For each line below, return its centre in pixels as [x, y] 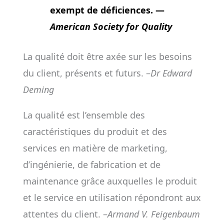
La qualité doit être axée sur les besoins [107, 56]
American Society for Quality [111, 26]
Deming [38, 89]
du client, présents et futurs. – [86, 73]
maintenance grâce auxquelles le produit [110, 181]
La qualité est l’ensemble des [84, 115]
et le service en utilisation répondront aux [112, 197]
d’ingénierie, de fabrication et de [91, 164]
